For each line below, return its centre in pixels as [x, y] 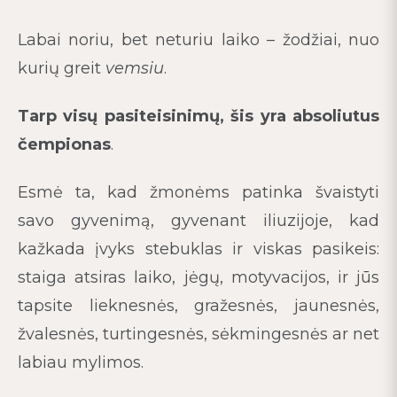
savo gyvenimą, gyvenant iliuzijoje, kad [198, 221]
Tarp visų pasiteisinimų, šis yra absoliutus [198, 116]
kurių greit [62, 68]
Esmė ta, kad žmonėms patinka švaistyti [198, 192]
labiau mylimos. [81, 362]
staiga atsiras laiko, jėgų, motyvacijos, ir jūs [198, 277]
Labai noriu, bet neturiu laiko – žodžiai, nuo [198, 40]
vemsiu [135, 68]
